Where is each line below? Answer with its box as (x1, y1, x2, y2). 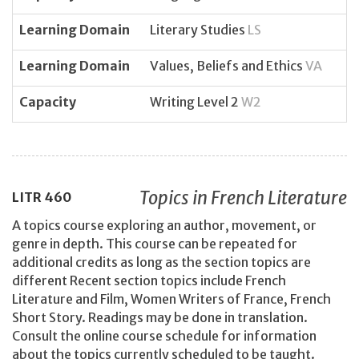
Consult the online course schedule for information (12, 328, 317, 345)
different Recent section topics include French (12, 272, 286, 289)
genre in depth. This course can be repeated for (12, 236, 297, 252)
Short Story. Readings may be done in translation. (12, 309, 308, 326)
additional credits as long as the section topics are (12, 254, 311, 271)
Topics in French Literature (139, 186, 347, 209)
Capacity (19, 93, 76, 110)
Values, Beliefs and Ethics (150, 57, 305, 74)
